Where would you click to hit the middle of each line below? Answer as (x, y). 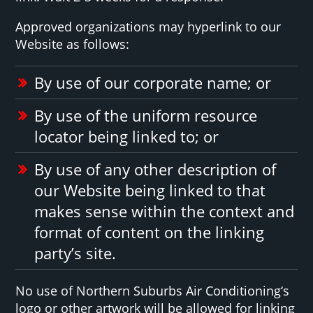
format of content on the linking (150, 232)
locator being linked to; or (127, 136)
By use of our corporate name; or (153, 82)
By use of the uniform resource (146, 115)
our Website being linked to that (150, 190)
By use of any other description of (155, 169)
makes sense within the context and (165, 211)
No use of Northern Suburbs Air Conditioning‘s (153, 290)
